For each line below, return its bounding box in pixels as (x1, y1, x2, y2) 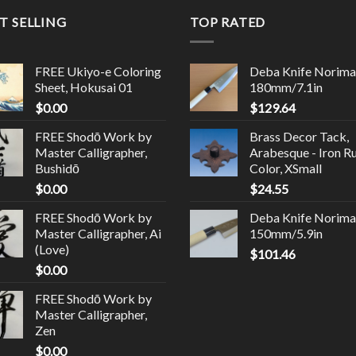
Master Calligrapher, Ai (35, 225, 161, 241)
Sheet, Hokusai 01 (35, 79, 133, 95)
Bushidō (35, 160, 79, 176)
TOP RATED (190, 14, 266, 30)
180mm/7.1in (250, 79, 323, 95)
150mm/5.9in (250, 225, 323, 241)
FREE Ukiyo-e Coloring (35, 63, 161, 79)
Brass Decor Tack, (250, 128, 349, 144)
